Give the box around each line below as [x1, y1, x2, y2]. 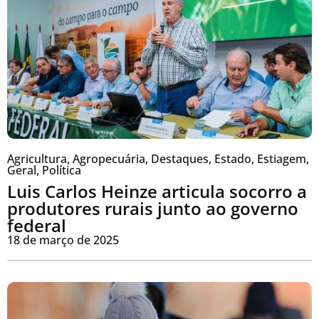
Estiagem [257, 150, 306, 167]
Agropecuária [73, 150, 145, 167]
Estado [214, 150, 251, 167]
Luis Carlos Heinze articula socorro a [7, 179, 307, 203]
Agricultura [7, 150, 67, 167]
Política [42, 162, 81, 178]
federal [7, 213, 66, 237]
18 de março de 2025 [7, 231, 119, 248]
